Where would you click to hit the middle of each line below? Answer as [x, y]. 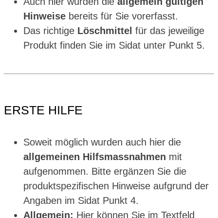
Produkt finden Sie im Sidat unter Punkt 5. [114, 45]
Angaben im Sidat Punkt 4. [81, 201]
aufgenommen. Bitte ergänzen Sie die [105, 172]
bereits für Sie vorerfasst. [122, 16]
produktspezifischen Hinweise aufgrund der [116, 186]
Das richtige [50, 30]
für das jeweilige [168, 30]
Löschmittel [105, 30]
